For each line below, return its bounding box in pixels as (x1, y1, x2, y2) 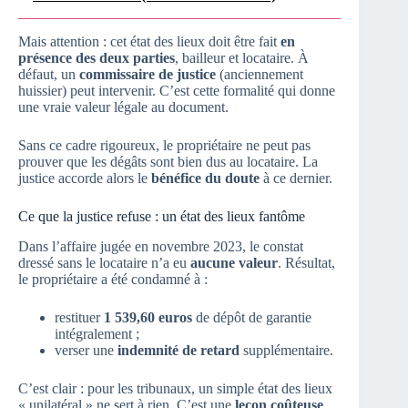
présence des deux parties (18, 50, 175, 66)
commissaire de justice (79, 66, 216, 83)
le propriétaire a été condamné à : (18, 270, 208, 287)
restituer (55, 309, 104, 325)
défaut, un (18, 66, 79, 83)
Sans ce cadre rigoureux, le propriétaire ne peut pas (18, 138, 311, 154)
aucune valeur (190, 254, 278, 270)
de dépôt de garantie (192, 309, 311, 325)
